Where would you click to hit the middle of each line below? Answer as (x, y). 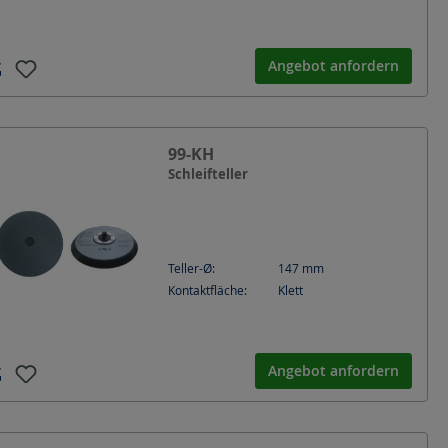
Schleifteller (208, 173)
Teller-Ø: (191, 268)
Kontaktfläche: (207, 290)
